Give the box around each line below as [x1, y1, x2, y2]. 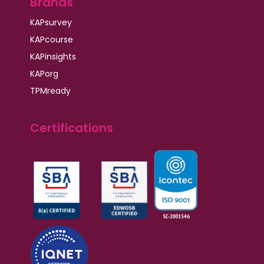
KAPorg [29, 67, 58, 80]
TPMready [29, 84, 71, 97]
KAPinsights [29, 50, 76, 62]
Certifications [29, 119, 113, 136]
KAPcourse [29, 33, 73, 45]
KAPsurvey [29, 16, 72, 28]
